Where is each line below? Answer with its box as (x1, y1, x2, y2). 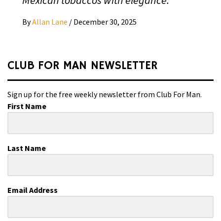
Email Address (7, 184, 58, 195)
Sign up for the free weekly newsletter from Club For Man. (7, 89, 202, 99)
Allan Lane (32, 16, 69, 27)
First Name (7, 101, 46, 111)
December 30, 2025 (74, 16, 137, 27)
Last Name (7, 143, 46, 153)
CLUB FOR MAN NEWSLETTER (7, 58, 157, 73)
